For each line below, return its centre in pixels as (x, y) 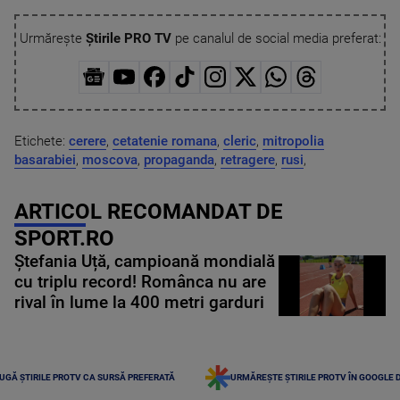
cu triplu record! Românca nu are (140, 283)
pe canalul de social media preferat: (276, 38)
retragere (248, 160)
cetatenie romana (165, 142)
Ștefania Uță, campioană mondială (145, 262)
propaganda (179, 160)
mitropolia (293, 142)
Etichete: (42, 142)
